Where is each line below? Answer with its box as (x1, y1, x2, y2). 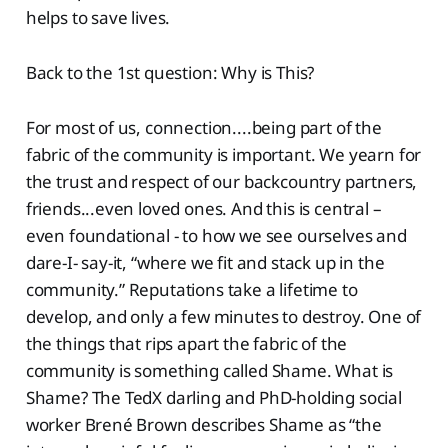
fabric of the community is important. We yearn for (25, 142, 422, 166)
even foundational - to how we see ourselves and (25, 223, 407, 247)
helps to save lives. (25, 5, 171, 29)
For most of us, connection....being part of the (25, 115, 382, 139)
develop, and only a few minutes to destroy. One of (25, 304, 422, 328)
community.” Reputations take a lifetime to (25, 277, 358, 301)
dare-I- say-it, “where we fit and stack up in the (25, 250, 385, 274)
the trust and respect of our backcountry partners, (25, 169, 418, 193)
